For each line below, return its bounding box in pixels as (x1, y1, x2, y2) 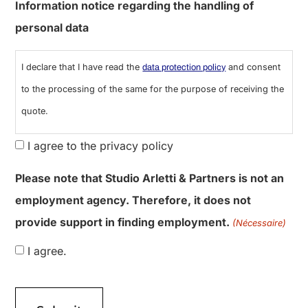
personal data (15, 68, 89, 82)
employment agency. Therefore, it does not (15, 241, 252, 255)
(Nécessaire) (232, 265, 286, 276)
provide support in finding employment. (15, 263, 230, 277)
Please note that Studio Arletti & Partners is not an (15, 219, 285, 233)
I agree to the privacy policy (27, 187, 174, 201)
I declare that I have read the (21, 109, 143, 120)
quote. (21, 153, 49, 164)
